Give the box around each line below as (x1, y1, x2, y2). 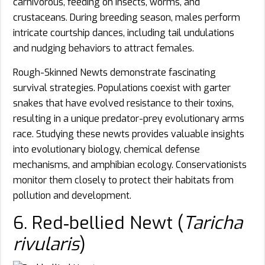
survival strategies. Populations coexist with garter (13, 81, 231, 94)
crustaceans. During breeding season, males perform (13, 11, 240, 24)
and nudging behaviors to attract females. (13, 41, 194, 54)
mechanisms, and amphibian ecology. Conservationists (13, 158, 247, 171)
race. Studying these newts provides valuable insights (13, 127, 244, 140)
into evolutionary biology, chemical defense (13, 143, 200, 156)
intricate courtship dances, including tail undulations (13, 26, 234, 39)
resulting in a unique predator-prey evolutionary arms (13, 112, 244, 125)
